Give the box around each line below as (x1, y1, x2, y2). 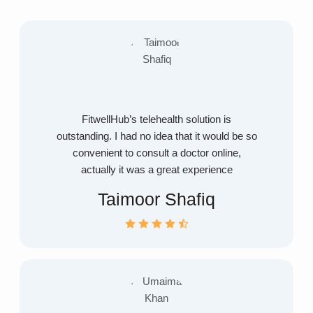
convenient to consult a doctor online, (72, 147, 241, 159)
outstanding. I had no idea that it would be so (56, 131, 257, 143)
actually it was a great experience (80, 164, 233, 176)
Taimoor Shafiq (98, 189, 215, 210)
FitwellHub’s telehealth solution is (82, 114, 231, 126)
